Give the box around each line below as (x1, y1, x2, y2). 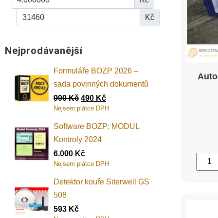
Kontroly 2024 (54, 135, 102, 144)
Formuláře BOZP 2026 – (54, 67, 138, 75)
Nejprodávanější (5, 45, 83, 57)
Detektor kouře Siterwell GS (54, 178, 149, 186)
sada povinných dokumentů (54, 80, 148, 89)
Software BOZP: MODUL (54, 122, 139, 131)
